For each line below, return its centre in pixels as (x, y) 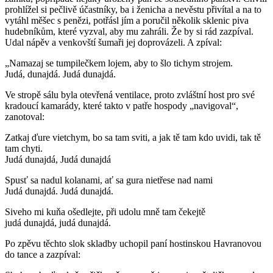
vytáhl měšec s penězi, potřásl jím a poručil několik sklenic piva (127, 20)
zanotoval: (25, 116)
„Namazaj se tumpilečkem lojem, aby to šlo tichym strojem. (119, 63)
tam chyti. (24, 148)
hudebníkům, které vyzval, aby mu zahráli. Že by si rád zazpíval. (129, 31)
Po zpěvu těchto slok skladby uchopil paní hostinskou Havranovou (133, 243)
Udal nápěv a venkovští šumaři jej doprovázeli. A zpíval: (113, 42)
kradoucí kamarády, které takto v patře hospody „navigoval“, (122, 105)
